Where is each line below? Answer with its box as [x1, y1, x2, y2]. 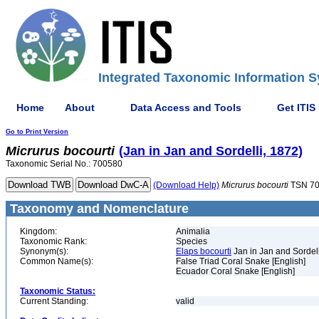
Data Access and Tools [130, 101, 241, 113]
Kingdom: [20, 226, 57, 236]
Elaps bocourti [176, 246, 231, 256]
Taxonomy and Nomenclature [6, 202, 189, 216]
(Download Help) [153, 180, 219, 190]
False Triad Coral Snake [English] [176, 256, 305, 266]
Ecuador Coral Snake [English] [176, 266, 295, 276]
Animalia [176, 226, 210, 236]
